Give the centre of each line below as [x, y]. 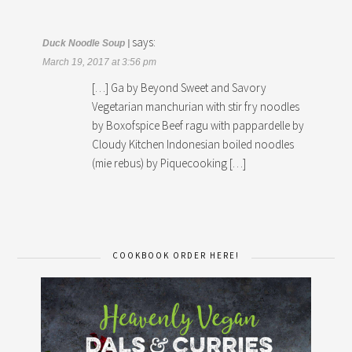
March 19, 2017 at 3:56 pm [100, 62]
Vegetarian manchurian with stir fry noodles [196, 106]
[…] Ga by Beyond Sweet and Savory [180, 87]
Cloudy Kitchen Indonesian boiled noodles [193, 144]
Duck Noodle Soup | [86, 43]
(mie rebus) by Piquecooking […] [169, 163]
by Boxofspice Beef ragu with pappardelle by [198, 125]
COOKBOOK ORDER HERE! [176, 255]
